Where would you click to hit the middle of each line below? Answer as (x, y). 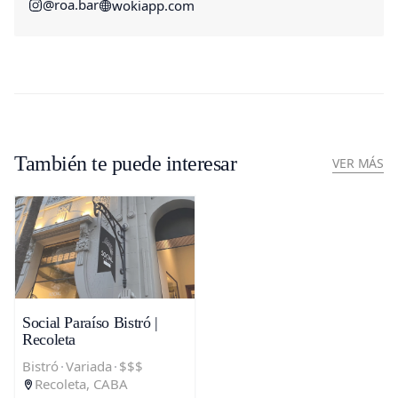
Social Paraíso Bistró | (90, 322)
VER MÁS (358, 163)
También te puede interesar (126, 163)
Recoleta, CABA (81, 384)
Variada (89, 366)
